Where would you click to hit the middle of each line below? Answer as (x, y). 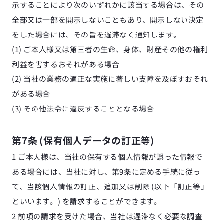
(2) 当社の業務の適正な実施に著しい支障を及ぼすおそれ (110, 79)
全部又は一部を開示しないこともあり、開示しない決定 (108, 19)
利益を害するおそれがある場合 (66, 64)
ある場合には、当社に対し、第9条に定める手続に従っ (107, 171)
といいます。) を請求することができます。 (87, 201)
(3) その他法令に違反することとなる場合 (83, 108)
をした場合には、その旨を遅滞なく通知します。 (96, 34)
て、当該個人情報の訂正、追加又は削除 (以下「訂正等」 (110, 186)
